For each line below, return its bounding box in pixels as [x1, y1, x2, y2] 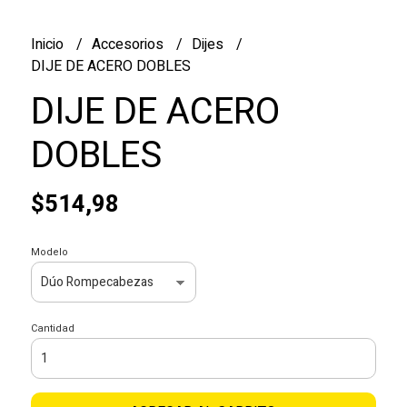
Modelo [30, 243, 68, 260]
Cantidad [30, 320, 74, 336]
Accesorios [91, 33, 167, 55]
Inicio [30, 33, 67, 55]
